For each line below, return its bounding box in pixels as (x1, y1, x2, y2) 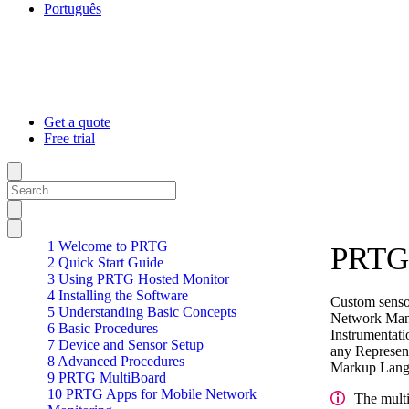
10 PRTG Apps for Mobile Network (47, 386, 257, 402)
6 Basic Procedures (47, 320, 158, 336)
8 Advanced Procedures (47, 353, 184, 369)
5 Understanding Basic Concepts (47, 304, 236, 320)
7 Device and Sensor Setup (47, 337, 204, 352)
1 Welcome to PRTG (47, 238, 168, 254)
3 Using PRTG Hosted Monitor (47, 271, 229, 287)
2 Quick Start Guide (47, 255, 163, 270)
